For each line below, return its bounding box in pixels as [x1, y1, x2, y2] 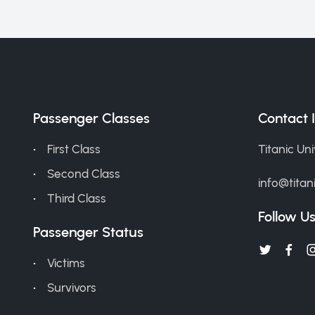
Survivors [47, 280, 96, 295]
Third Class [47, 191, 106, 205]
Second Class [47, 166, 120, 181]
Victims [47, 255, 85, 270]
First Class [47, 141, 101, 156]
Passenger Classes [33, 109, 150, 127]
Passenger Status [33, 223, 143, 240]
